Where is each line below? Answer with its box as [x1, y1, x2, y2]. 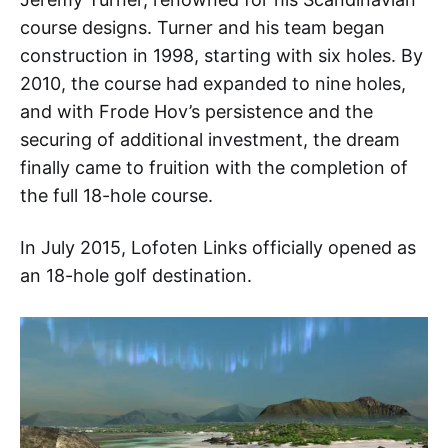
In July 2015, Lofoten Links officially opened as [20, 237, 416, 259]
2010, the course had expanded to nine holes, [20, 73, 406, 95]
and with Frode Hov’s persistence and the [20, 101, 373, 123]
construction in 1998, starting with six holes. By [20, 45, 423, 67]
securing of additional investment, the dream [20, 129, 400, 151]
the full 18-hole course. [20, 185, 213, 207]
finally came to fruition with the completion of [20, 157, 408, 179]
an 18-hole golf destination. [20, 265, 252, 287]
